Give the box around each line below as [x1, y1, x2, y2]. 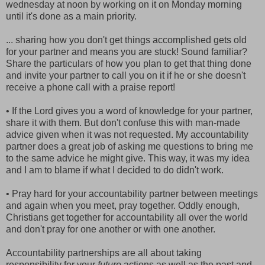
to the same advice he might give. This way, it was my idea [6, 153, 250, 163]
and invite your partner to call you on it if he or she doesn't [6, 70, 245, 80]
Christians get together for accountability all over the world [6, 212, 248, 222]
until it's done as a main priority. [6, 11, 137, 21]
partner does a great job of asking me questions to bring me [6, 141, 253, 151]
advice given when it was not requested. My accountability [6, 129, 248, 140]
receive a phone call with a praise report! [6, 82, 175, 92]
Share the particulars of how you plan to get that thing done [6, 58, 251, 69]
